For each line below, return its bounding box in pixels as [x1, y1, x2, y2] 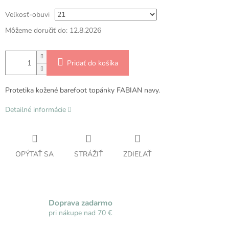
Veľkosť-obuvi [5, 10, 50, 20]
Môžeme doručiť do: [5, 26, 67, 36]
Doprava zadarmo [49, 197, 112, 208]
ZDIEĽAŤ [123, 149, 151, 159]
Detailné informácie [5, 105, 66, 115]
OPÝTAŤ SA [15, 149, 54, 159]
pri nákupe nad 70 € [49, 208, 112, 218]
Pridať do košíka [67, 58, 118, 68]
